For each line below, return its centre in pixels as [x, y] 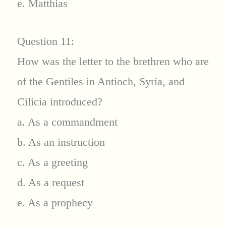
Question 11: [45, 41]
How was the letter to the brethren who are [113, 61]
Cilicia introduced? [60, 101]
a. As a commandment [67, 122]
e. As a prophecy [55, 202]
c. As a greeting [52, 162]
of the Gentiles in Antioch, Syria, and [101, 81]
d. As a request [50, 182]
